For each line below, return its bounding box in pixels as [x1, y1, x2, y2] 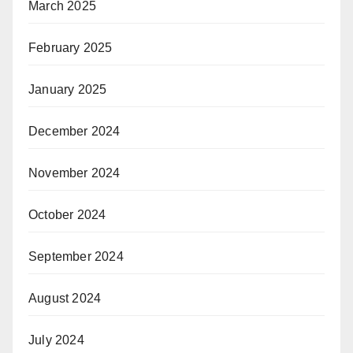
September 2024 [28, 250, 124, 264]
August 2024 [28, 292, 102, 306]
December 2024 [28, 124, 121, 139]
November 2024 [28, 166, 121, 180]
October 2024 [28, 208, 106, 222]
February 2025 [28, 41, 113, 55]
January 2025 [28, 83, 107, 97]
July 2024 [28, 333, 84, 347]
